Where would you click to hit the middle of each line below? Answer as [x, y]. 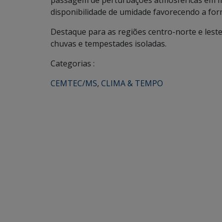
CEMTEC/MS [74, 83]
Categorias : [73, 63]
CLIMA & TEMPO [132, 83]
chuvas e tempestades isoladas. [109, 44]
